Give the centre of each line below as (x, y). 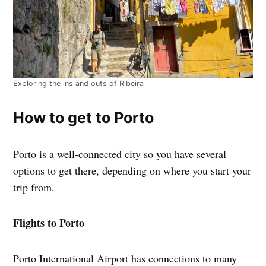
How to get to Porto (84, 118)
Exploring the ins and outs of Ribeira (79, 84)
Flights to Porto (49, 223)
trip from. (34, 187)
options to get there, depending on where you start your (132, 171)
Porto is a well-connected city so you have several (120, 154)
